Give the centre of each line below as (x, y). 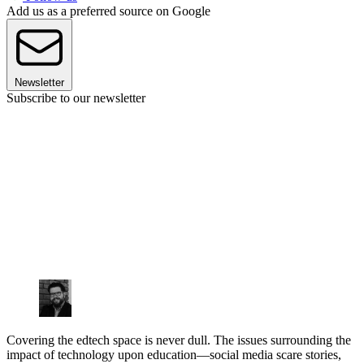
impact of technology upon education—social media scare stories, (174, 355)
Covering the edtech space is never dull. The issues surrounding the (179, 340)
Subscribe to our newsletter (76, 97)
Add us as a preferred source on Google (108, 11)
